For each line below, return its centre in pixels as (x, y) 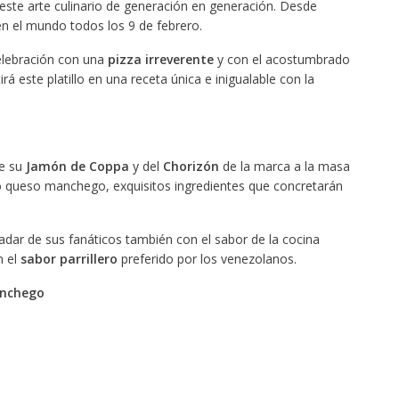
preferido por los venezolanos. (207, 258)
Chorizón (191, 166)
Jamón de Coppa (77, 166)
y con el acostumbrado (281, 59)
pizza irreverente (160, 59)
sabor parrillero (69, 258)
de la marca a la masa (284, 166)
